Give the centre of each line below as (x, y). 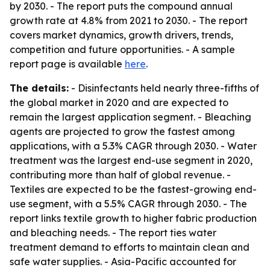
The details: (39, 88)
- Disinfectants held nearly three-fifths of (164, 88)
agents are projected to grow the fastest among (122, 131)
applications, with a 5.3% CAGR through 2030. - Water (133, 146)
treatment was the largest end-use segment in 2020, (131, 160)
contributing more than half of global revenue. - (120, 175)
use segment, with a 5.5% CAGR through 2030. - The (128, 204)
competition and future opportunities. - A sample (122, 49)
